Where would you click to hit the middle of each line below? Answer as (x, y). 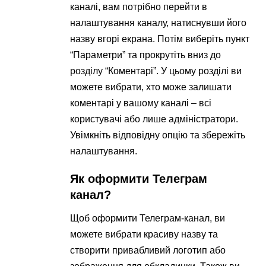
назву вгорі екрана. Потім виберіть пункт (160, 39)
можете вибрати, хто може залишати (151, 87)
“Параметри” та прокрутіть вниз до (146, 55)
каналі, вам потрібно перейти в (139, 7)
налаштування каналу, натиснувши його (159, 23)
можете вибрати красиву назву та (144, 234)
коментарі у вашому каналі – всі (141, 103)
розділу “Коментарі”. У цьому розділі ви (156, 71)
